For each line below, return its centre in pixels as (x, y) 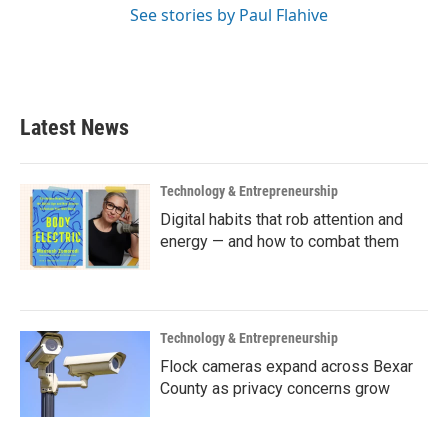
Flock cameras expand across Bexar (286, 366)
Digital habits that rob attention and (281, 219)
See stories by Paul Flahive (229, 14)
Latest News (74, 127)
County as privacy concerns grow (275, 388)
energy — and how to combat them (279, 241)
